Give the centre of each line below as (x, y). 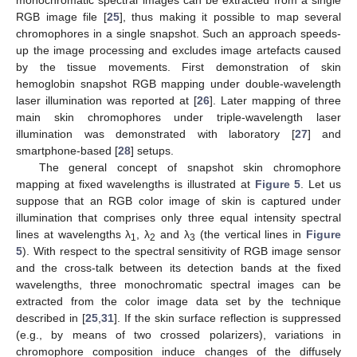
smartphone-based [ (67, 151)
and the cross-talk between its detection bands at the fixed (178, 268)
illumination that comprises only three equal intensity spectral (178, 218)
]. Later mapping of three (275, 101)
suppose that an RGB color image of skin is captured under (178, 201)
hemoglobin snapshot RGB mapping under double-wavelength (178, 84)
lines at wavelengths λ (74, 235)
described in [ (51, 318)
